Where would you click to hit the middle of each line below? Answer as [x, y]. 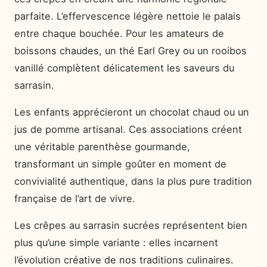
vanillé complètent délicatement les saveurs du [124, 68]
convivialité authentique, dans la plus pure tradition [133, 181]
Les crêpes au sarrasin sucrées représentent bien [131, 226]
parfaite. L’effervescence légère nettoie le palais [128, 16]
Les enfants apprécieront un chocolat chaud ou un [132, 112]
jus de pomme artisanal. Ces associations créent [128, 130]
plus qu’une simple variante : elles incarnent [116, 243]
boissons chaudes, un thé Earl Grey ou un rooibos [131, 50]
